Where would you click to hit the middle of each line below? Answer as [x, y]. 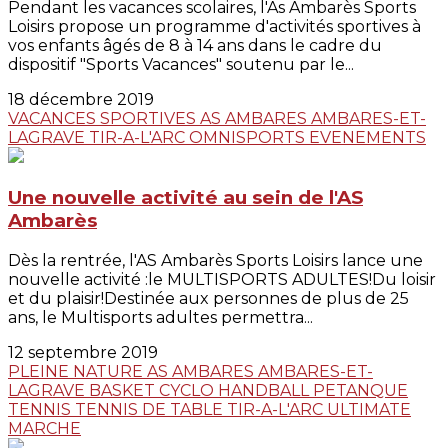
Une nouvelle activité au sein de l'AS [185, 198]
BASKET [124, 390]
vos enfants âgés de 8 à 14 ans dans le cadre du [195, 46]
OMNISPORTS [249, 138]
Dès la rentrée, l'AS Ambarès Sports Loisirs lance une [215, 260]
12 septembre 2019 [83, 352]
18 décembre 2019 [81, 100]
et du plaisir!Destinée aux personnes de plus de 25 [208, 298]
